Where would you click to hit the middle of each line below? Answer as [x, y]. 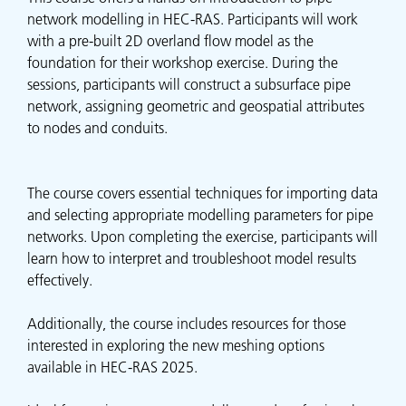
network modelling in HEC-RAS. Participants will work [193, 19]
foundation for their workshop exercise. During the [183, 63]
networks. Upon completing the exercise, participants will [203, 237]
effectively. [60, 280]
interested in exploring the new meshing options [176, 346]
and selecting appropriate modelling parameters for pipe [200, 215]
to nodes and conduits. [97, 128]
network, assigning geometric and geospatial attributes [196, 106]
